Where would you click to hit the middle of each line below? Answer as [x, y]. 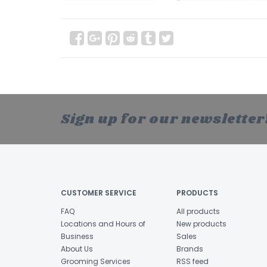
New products [201, 224]
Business [77, 237]
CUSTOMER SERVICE [99, 193]
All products [198, 212]
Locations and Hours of [103, 224]
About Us [77, 249]
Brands [190, 249]
